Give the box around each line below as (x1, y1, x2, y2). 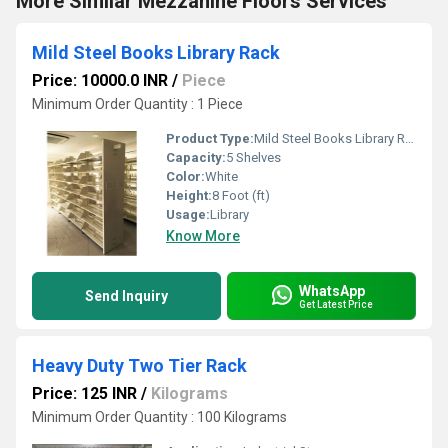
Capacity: (166, 150, 226, 165)
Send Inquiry (85, 288, 168, 304)
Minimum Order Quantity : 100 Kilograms (32, 409, 287, 425)
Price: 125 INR (32, 384, 137, 403)
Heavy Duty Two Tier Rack (32, 355, 247, 376)
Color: (166, 169, 205, 184)
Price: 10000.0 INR (32, 71, 168, 90)
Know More (166, 228, 240, 244)
